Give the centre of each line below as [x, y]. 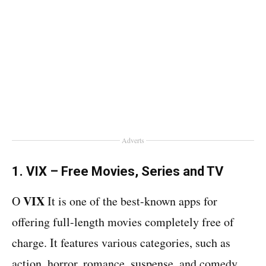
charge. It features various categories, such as [121, 243]
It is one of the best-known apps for [131, 201]
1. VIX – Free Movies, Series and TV [118, 171]
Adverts [133, 140]
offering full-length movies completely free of [123, 222]
